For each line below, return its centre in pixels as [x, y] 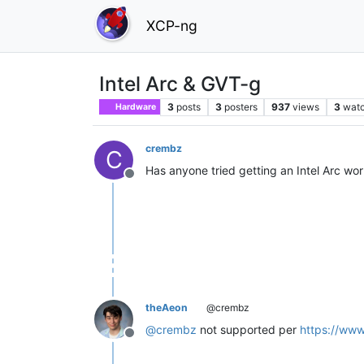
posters [240, 106]
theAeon [167, 307]
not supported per [248, 329]
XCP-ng [172, 25]
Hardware [135, 106]
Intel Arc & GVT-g [180, 83]
